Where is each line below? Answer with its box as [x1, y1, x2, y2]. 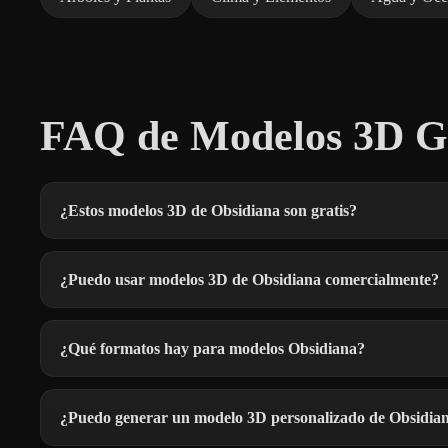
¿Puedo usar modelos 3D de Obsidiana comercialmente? [60, 271, 439, 289]
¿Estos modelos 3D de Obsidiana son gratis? [60, 202, 357, 220]
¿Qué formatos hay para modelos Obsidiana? [60, 340, 365, 358]
